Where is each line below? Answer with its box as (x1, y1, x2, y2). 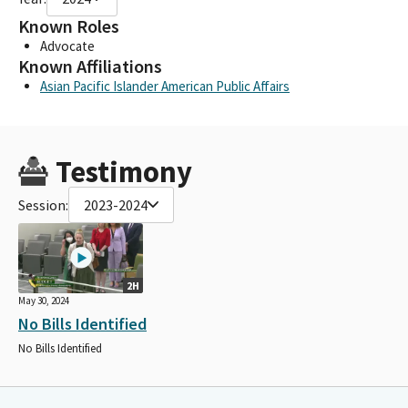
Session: (18, 195, 68, 214)
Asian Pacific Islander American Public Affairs (40, 76, 290, 95)
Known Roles (18, 14, 119, 38)
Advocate (40, 36, 95, 55)
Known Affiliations (18, 54, 162, 78)
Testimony (55, 152, 192, 190)
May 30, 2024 (18, 293, 69, 307)
